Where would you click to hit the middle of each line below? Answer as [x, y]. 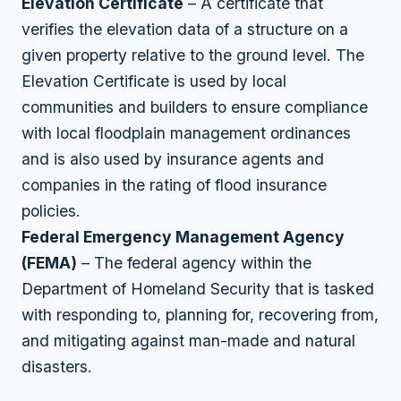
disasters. [57, 366]
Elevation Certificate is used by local [154, 81]
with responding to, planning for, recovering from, [200, 314]
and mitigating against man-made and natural [188, 340]
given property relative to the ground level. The [193, 55]
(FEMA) [49, 262]
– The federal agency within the [194, 262]
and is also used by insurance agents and [173, 158]
